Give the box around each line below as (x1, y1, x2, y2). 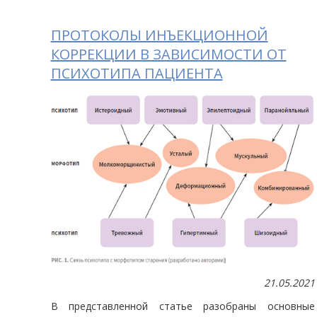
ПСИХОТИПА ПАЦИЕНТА (50, 64, 223, 83)
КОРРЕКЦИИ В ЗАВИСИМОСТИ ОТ (50, 45, 287, 64)
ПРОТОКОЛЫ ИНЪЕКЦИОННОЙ (50, 25, 268, 45)
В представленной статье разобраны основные (50, 299, 316, 313)
